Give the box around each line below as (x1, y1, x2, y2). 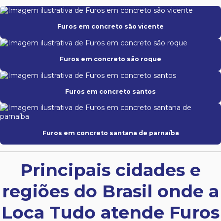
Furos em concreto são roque (60, 55, 161, 63)
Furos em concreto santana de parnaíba (42, 129, 179, 137)
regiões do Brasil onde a (2, 181, 219, 202)
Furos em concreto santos (65, 87, 156, 95)
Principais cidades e (20, 159, 201, 181)
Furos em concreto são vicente (57, 23, 164, 31)
